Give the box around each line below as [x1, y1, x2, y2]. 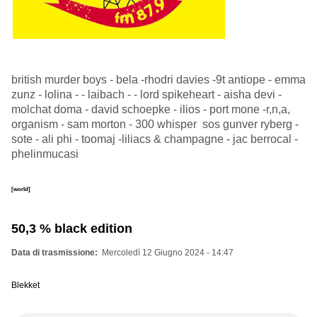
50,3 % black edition [11, 221, 132, 236]
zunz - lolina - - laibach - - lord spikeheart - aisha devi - [11, 88, 282, 100]
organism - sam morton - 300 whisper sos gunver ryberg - [11, 117, 299, 130]
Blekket [11, 280, 40, 291]
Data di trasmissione [11, 248, 95, 258]
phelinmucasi [11, 147, 79, 160]
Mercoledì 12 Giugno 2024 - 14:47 [102, 248, 234, 258]
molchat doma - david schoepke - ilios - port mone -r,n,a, [11, 103, 290, 115]
